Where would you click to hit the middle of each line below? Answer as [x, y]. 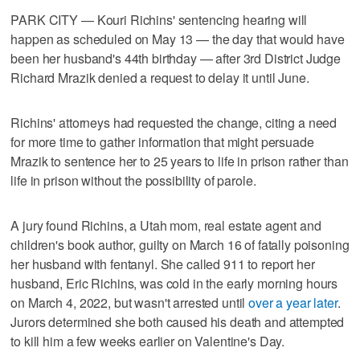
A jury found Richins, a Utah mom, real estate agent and [166, 225]
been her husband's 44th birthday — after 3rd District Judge [176, 58]
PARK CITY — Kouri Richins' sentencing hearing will [159, 19]
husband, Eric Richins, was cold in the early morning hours [174, 283]
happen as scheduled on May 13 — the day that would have [178, 39]
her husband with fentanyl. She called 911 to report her [163, 264]
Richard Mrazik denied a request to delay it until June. [160, 77]
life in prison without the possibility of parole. [133, 180]
